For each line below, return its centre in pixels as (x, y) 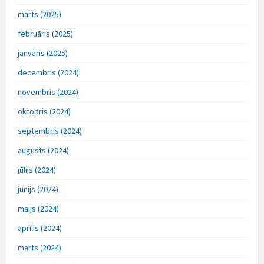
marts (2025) (39, 14)
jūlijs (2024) (37, 169)
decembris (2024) (48, 72)
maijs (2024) (38, 208)
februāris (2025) (45, 33)
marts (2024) (39, 247)
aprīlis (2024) (40, 228)
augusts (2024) (43, 150)
